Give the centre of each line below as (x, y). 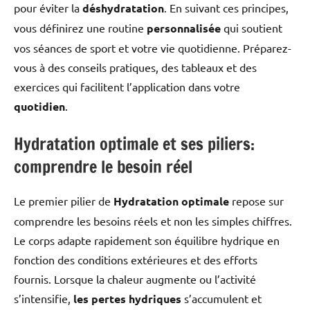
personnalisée (184, 28)
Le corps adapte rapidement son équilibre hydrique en (147, 240)
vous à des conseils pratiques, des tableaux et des (135, 67)
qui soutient (252, 27)
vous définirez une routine (80, 27)
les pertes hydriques (127, 298)
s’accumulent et (221, 298)
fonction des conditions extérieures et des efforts (136, 259)
